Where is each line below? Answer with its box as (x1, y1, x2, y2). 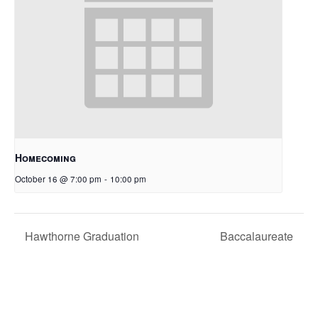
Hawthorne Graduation (22, 228, 139, 245)
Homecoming (15, 150, 76, 165)
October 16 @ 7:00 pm (15, 172, 102, 185)
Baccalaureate (220, 228, 296, 245)
